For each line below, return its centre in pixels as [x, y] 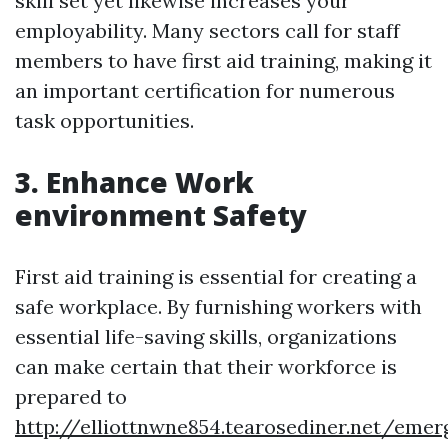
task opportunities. [104, 121]
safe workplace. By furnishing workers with [218, 307]
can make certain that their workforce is [206, 367]
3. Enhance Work [134, 182]
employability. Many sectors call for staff [207, 31]
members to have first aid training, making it [223, 61]
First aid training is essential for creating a [216, 277]
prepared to [71, 397]
